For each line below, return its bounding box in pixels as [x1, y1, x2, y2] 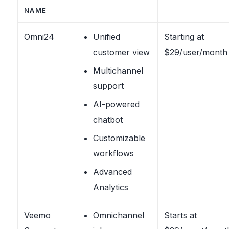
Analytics [93, 181, 128, 192]
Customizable [93, 132, 145, 143]
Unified [93, 31, 120, 42]
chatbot [93, 114, 123, 125]
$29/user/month [164, 47, 227, 57]
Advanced [93, 166, 132, 177]
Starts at [164, 210, 197, 220]
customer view [93, 47, 150, 57]
